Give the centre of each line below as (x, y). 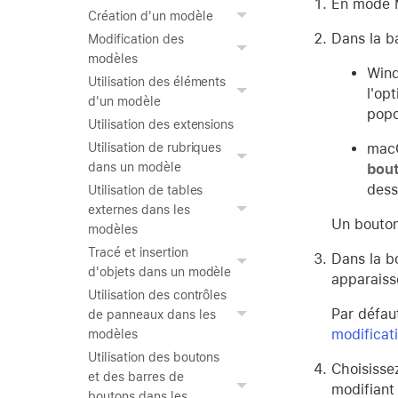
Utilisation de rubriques (155, 147)
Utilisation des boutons (154, 357)
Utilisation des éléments (157, 82)
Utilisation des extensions (161, 124)
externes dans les (139, 210)
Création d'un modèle (151, 16)
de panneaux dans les (152, 314)
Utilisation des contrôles (158, 295)
